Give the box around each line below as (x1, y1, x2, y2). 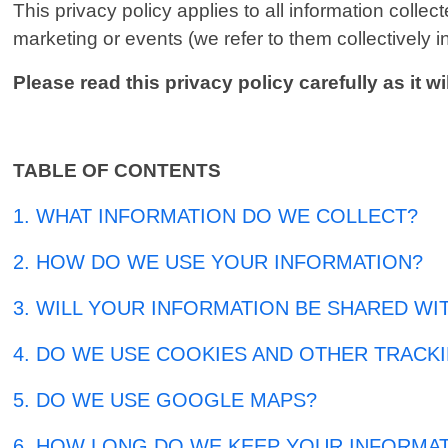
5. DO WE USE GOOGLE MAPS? (13, 389, 318, 412)
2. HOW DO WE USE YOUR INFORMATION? (13, 251, 424, 274)
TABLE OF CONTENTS (13, 160, 222, 182)
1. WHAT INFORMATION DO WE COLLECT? (13, 205, 419, 228)
